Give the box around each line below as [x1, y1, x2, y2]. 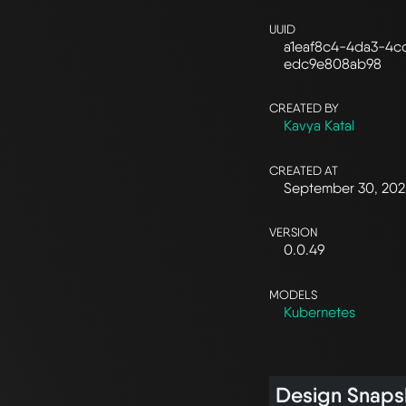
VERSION [269, 225, 318, 240]
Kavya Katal [284, 117, 354, 135]
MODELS [269, 286, 317, 302]
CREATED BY [269, 101, 339, 116]
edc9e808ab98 [284, 55, 382, 73]
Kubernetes [284, 303, 355, 321]
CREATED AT [269, 162, 338, 178]
